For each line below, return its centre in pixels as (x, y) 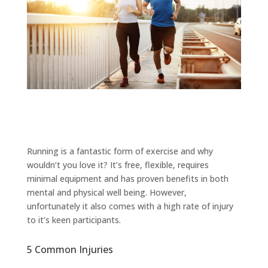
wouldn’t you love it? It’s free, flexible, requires (118, 165)
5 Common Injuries (70, 250)
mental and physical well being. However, (106, 193)
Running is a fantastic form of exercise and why (120, 151)
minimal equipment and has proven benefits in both (127, 179)
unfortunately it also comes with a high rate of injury (130, 206)
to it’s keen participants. (74, 220)
